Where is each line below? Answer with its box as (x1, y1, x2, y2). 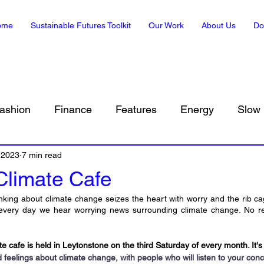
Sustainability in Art (5, 150, 95, 163)
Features (115, 103, 157, 115)
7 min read (22, 150, 62, 160)
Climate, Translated (119, 150, 209, 163)
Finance (54, 103, 92, 115)
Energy (180, 103, 214, 115)
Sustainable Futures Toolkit (31, 21, 131, 30)
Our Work (148, 21, 184, 30)
